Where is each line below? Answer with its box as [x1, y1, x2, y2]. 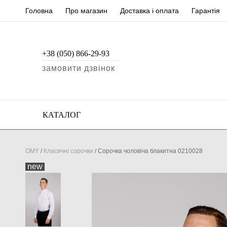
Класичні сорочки [44, 147, 93, 155]
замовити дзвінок [42, 64, 115, 72]
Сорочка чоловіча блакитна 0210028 [98, 147, 203, 155]
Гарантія [192, 7, 220, 15]
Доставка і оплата [120, 7, 179, 15]
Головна [25, 7, 53, 15]
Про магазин [65, 7, 107, 15]
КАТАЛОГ [41, 110, 81, 120]
